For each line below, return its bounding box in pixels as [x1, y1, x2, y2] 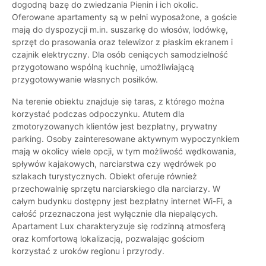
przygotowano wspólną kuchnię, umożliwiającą [12, 62, 194, 72]
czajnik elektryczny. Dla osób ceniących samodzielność [12, 49, 228, 60]
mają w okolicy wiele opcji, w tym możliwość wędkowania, [12, 146, 236, 157]
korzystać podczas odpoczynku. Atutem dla [12, 109, 185, 119]
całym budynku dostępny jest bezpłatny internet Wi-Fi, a [12, 196, 232, 207]
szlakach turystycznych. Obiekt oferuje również [12, 171, 197, 182]
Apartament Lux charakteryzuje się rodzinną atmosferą [12, 221, 226, 232]
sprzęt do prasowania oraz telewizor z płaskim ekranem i [12, 37, 233, 47]
